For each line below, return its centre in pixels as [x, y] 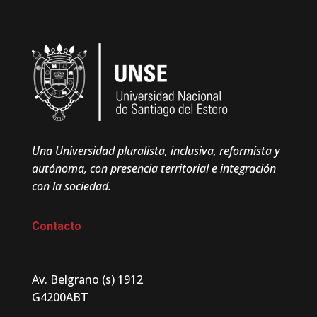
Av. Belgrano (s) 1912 [91, 280]
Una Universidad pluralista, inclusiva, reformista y [35, 151]
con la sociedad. [71, 186]
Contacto [56, 226]
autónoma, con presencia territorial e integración [154, 169]
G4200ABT [60, 298]
